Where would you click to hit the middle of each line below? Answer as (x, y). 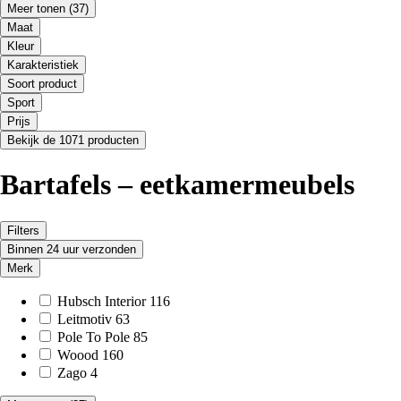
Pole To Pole (94, 337)
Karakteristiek (43, 64)
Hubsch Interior (102, 301)
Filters (23, 230)
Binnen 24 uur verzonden (72, 249)
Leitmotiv (85, 319)
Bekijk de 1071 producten (73, 140)
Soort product (42, 83)
